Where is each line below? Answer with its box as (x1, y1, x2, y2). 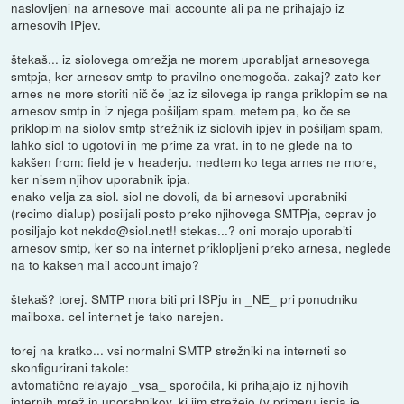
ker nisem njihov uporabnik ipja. (11, 170, 191, 188)
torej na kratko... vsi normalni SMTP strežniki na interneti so (11, 341, 348, 360)
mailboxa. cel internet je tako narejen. (11, 307, 225, 326)
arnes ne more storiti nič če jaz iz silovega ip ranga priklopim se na (11, 84, 389, 103)
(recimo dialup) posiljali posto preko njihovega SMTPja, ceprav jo (11, 204, 378, 223)
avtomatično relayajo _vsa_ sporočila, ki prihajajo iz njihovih (11, 375, 350, 394)
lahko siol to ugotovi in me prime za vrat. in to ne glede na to (11, 135, 353, 154)
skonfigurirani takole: (11, 358, 130, 377)
